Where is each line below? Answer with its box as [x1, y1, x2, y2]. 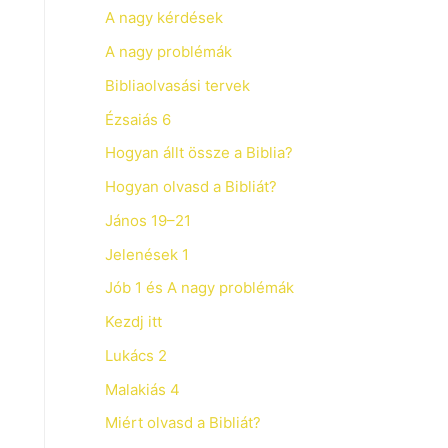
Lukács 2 [104, 345, 167, 365]
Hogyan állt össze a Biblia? [104, 143, 293, 163]
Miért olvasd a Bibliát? [104, 413, 261, 433]
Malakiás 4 [104, 379, 180, 399]
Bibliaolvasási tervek [104, 75, 250, 95]
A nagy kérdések [104, 8, 223, 28]
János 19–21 [104, 210, 191, 230]
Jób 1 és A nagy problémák [104, 278, 294, 298]
